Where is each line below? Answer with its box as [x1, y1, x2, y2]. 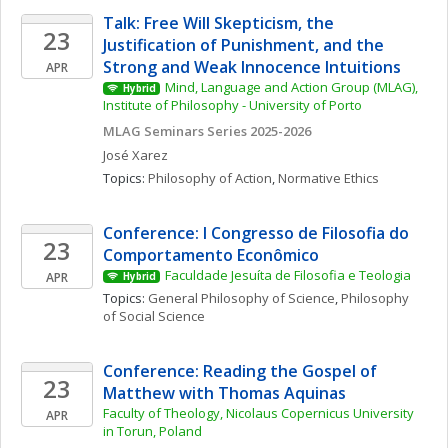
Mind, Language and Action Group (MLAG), [164, 78, 418, 96]
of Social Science [103, 307, 205, 325]
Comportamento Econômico [103, 244, 319, 266]
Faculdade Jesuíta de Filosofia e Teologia [164, 266, 411, 284]
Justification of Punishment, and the [103, 34, 384, 56]
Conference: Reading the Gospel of [103, 360, 377, 382]
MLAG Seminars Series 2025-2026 [103, 122, 311, 140]
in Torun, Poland [103, 422, 202, 440]
